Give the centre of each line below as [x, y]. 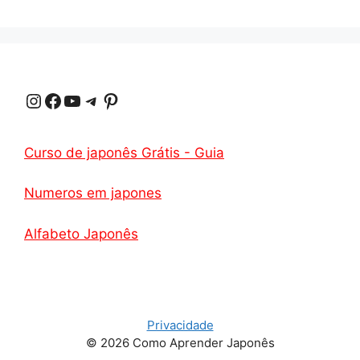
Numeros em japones [93, 193]
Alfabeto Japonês [81, 233]
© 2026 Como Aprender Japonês [180, 342]
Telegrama [87, 100]
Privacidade [180, 325]
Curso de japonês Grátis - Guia [124, 152]
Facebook [48, 100]
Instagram [32, 100]
